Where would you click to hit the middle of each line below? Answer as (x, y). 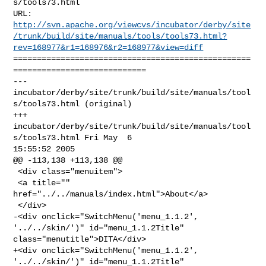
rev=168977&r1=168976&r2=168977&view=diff (108, 47)
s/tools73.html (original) (73, 104)
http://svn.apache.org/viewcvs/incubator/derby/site (132, 25)
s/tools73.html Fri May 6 (75, 137)
